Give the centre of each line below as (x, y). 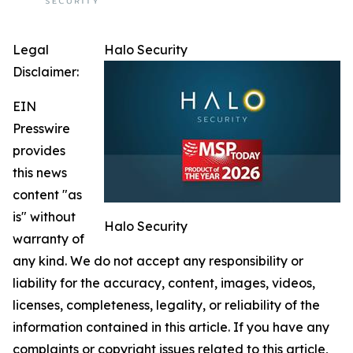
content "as (47, 195)
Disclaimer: (46, 72)
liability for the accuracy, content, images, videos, (164, 283)
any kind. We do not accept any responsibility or (158, 261)
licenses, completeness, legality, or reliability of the (166, 305)
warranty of (48, 239)
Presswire (41, 129)
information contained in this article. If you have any (171, 327)
